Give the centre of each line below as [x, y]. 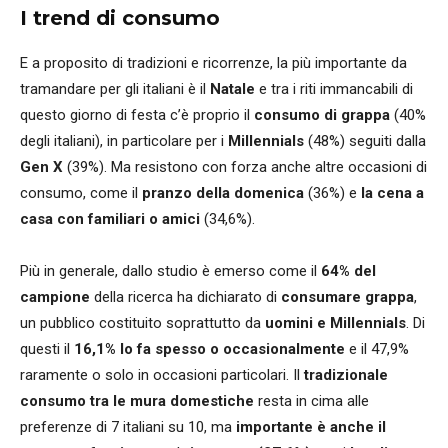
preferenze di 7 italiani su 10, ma [128, 426]
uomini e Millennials [333, 322]
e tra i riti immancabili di [334, 88]
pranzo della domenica [223, 192]
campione [55, 296]
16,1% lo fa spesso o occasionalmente [209, 348]
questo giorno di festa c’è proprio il [137, 114]
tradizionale [346, 374]
